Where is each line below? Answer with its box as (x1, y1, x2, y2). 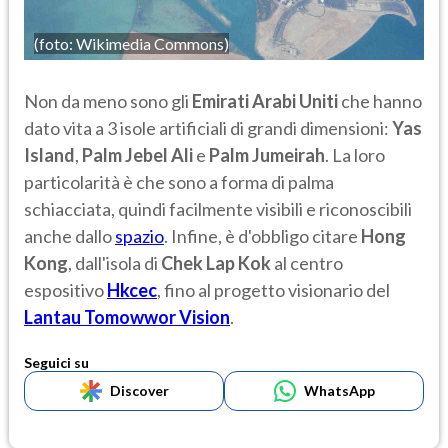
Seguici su (24, 353, 89, 371)
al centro (271, 251, 343, 274)
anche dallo (24, 224, 115, 247)
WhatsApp (303, 381, 375, 399)
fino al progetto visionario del (164, 278, 390, 301)
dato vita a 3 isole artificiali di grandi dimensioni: (24, 116, 392, 139)
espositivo (24, 278, 107, 301)
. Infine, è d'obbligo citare (164, 224, 361, 247)
